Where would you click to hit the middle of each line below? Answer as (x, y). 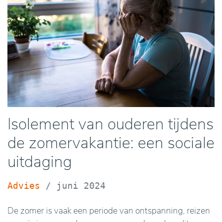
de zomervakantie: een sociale (111, 143)
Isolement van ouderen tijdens (111, 124)
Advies (24, 186)
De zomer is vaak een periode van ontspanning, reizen (109, 211)
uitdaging (40, 162)
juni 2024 (81, 186)
